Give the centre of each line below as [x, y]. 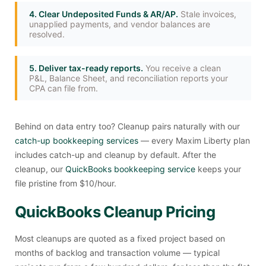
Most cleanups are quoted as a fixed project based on [120, 238]
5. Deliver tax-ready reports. [86, 68]
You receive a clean [182, 68]
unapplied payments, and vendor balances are [120, 24]
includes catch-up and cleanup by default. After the [115, 155]
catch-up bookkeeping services [77, 140]
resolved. [47, 34]
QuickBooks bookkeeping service [130, 169]
